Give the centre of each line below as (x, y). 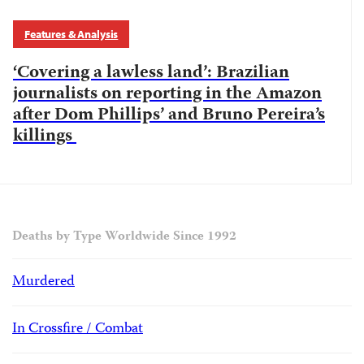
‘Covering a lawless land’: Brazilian (151, 73)
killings (45, 136)
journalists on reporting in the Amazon (167, 94)
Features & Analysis (71, 34)
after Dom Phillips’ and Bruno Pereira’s (169, 115)
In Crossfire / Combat (78, 329)
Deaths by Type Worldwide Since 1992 (124, 237)
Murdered (43, 282)
